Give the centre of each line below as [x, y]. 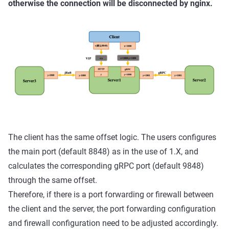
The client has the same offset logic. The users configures [112, 137]
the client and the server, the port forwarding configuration [112, 209]
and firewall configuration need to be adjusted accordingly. [113, 223]
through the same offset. [53, 180]
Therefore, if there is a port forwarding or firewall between [111, 194]
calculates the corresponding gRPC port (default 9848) [106, 166]
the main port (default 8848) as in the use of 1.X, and [103, 152]
